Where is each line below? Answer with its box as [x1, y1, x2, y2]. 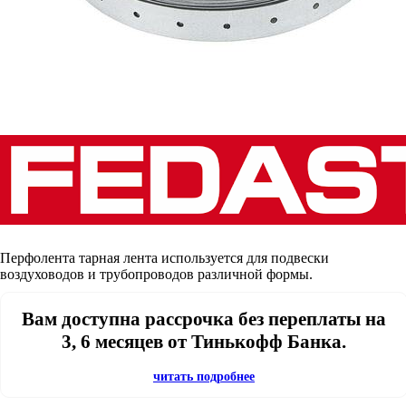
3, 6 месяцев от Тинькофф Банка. [62, 331, 346, 353]
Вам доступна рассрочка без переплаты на [22, 308, 386, 331]
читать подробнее [153, 369, 255, 383]
